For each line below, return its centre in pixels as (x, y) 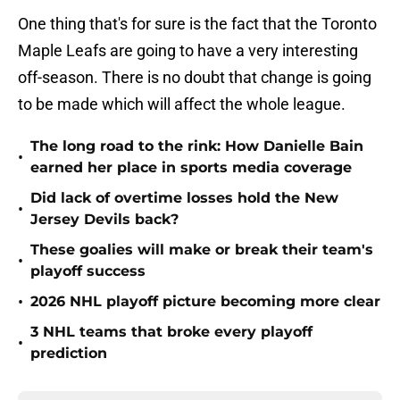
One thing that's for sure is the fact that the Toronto (197, 24)
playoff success (88, 271)
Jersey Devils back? (104, 220)
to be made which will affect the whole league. (182, 104)
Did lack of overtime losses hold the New (184, 198)
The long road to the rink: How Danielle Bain (197, 146)
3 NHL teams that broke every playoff (171, 332)
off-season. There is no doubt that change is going (195, 78)
